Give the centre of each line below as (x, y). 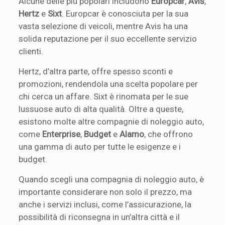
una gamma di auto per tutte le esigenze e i (100, 146)
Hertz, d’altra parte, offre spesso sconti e (96, 71)
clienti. (31, 51)
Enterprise (62, 134)
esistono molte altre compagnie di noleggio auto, (111, 121)
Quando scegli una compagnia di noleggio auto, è (111, 179)
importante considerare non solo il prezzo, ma (105, 192)
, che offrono (169, 134)
